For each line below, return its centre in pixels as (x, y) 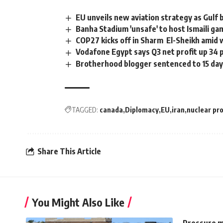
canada (111, 110)
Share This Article (69, 152)
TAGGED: (85, 110)
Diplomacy (142, 110)
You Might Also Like (78, 202)
